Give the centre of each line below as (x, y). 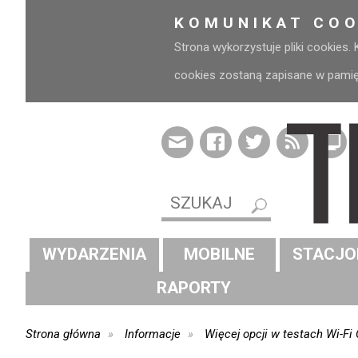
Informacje (153, 334)
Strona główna (63, 334)
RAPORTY (194, 288)
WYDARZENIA (94, 255)
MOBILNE (219, 255)
